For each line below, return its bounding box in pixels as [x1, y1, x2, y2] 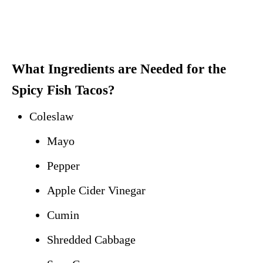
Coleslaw [29, 110, 73, 123]
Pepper [47, 159, 80, 173]
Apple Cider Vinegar [47, 184, 146, 197]
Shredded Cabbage [47, 233, 136, 247]
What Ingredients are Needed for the [12, 62, 226, 77]
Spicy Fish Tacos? [12, 83, 115, 98]
